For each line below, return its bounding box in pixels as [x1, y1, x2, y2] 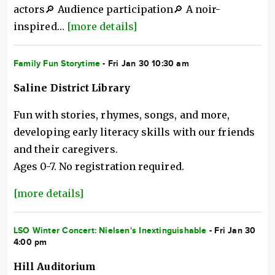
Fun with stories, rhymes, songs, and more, [14, 109, 230, 121]
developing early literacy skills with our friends [14, 126, 255, 138]
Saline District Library [14, 82, 130, 94]
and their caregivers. [14, 143, 118, 155]
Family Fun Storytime [14, 58, 101, 69]
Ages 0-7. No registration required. [14, 160, 184, 172]
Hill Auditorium [14, 260, 96, 273]
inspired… [14, 20, 67, 33]
